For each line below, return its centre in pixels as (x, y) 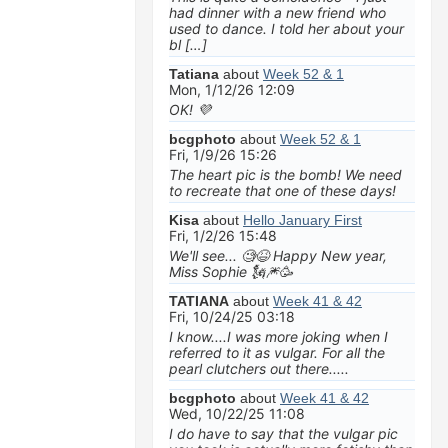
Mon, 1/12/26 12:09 (232, 90)
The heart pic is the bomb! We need (285, 174)
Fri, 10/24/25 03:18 (232, 317)
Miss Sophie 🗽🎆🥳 (231, 271)
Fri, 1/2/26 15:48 (223, 236)
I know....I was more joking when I (278, 336)
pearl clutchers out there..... (259, 368)
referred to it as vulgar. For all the (277, 352)
